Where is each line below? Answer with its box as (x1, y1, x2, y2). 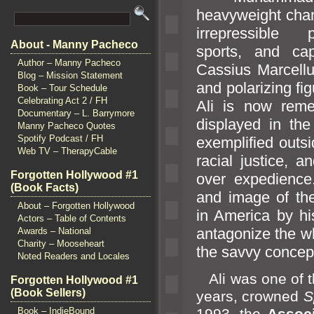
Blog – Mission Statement (18, 70, 123, 81)
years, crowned (196, 287, 303, 305)
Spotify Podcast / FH (18, 133, 103, 144)
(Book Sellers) (11, 287, 86, 299)
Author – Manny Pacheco (18, 57, 121, 68)
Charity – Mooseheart (18, 238, 104, 249)
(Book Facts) (11, 182, 78, 193)
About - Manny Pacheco (11, 39, 138, 50)
